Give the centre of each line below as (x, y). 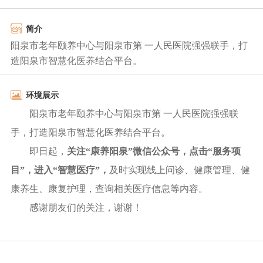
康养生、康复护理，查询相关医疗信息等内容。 (109, 189)
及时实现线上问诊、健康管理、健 (179, 170)
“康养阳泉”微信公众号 (132, 151)
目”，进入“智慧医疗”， (60, 170)
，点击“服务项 (210, 151)
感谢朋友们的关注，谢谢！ (85, 208)
